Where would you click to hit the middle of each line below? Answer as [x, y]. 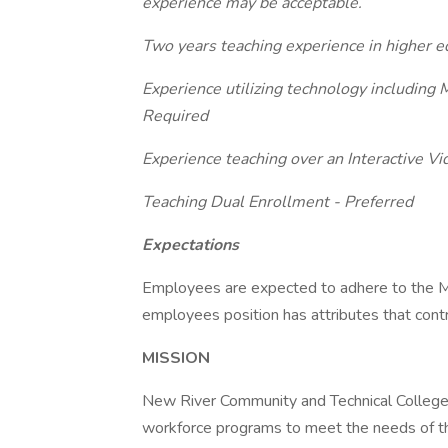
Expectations [190, 245]
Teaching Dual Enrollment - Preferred [277, 202]
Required [175, 116]
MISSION [176, 358]
